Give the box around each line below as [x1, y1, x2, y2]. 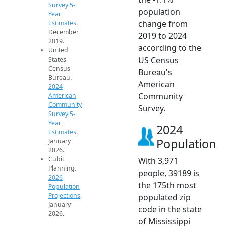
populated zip [138, 191, 191, 203]
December [48, 27, 79, 36]
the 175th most [138, 179, 196, 191]
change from [138, 18, 188, 29]
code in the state [138, 203, 202, 215]
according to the [138, 42, 201, 53]
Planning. [48, 163, 76, 173]
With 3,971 [138, 155, 178, 166]
